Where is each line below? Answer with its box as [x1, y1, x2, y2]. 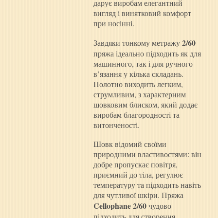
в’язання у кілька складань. [93, 69, 183, 79]
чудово [146, 200, 171, 211]
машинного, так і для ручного [93, 58, 193, 69]
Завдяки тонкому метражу [93, 37, 182, 48]
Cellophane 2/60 [93, 200, 146, 212]
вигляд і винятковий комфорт [93, 8, 191, 18]
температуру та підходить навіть [93, 180, 201, 190]
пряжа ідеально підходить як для [93, 48, 201, 59]
